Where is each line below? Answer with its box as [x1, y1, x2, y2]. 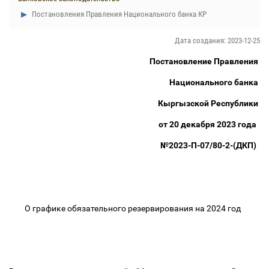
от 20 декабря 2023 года [159, 119, 260, 129]
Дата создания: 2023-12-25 [175, 36, 260, 45]
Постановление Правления [150, 56, 260, 66]
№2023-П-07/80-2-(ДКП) [160, 141, 260, 150]
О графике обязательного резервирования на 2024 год [25, 204, 244, 213]
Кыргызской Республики [158, 98, 260, 108]
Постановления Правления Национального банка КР [30, 10, 207, 19]
